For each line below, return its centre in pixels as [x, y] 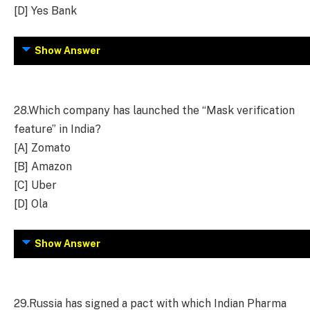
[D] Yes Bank [45, 10]
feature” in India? [57, 129]
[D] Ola [31, 203]
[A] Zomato [42, 147]
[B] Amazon [43, 166]
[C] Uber [35, 185]
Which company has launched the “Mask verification [162, 110]
